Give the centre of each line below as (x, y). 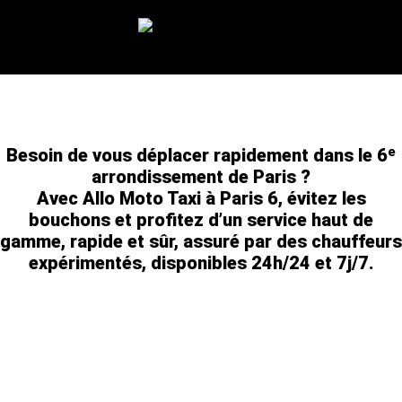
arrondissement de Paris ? (201, 177)
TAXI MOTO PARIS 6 (201, 136)
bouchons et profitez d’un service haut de (201, 220)
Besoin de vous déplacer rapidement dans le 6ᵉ (201, 155)
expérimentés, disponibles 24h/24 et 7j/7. (201, 263)
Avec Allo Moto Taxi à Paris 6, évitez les (201, 198)
